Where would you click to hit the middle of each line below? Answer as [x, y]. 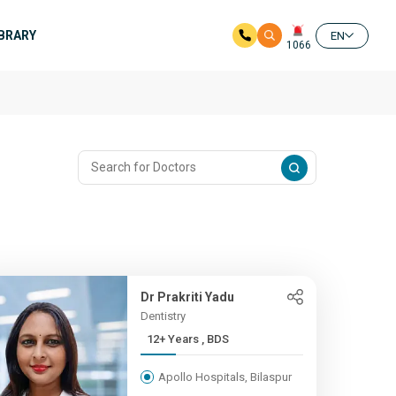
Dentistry [163, 316]
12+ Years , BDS [215, 339]
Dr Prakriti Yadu [187, 297]
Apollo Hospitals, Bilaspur [225, 377]
